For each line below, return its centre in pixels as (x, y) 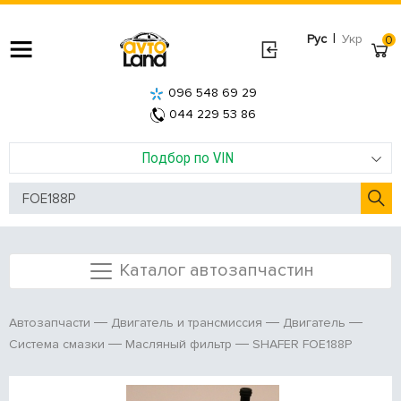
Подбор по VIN (187, 158)
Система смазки (57, 345)
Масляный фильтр (179, 345)
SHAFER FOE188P (302, 344)
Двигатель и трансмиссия (187, 323)
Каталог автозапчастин (216, 270)
